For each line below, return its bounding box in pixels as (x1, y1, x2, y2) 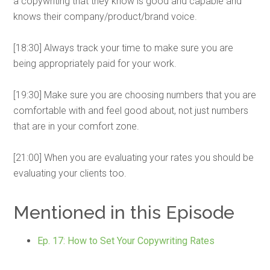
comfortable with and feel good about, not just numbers (13, 105, 249, 116)
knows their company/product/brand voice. (13, 11, 198, 22)
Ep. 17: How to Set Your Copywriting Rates (37, 235, 215, 246)
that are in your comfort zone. (13, 121, 140, 132)
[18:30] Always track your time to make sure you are (13, 42, 234, 54)
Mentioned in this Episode (13, 202, 235, 223)
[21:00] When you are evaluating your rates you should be (13, 152, 254, 163)
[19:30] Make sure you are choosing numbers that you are (13, 89, 257, 101)
